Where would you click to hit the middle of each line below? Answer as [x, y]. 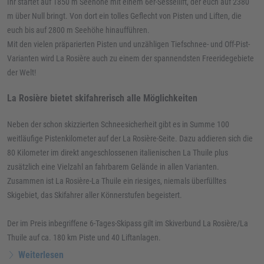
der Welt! [22, 72]
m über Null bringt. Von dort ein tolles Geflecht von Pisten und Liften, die [124, 16]
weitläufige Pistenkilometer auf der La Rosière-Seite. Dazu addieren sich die [130, 138]
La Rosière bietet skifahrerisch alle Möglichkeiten [102, 98]
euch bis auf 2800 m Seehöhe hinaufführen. [78, 30]
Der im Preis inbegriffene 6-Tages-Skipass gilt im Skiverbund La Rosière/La [128, 223]
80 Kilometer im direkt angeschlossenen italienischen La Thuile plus [118, 153]
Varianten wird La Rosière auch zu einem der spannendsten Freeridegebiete [131, 58]
